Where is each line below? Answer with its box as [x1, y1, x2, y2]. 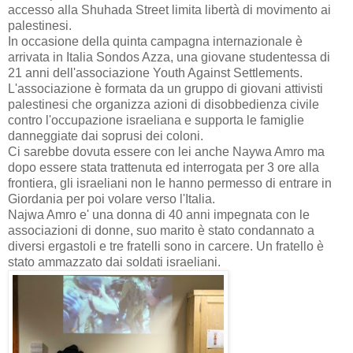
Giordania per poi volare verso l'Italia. [8, 192, 215, 206]
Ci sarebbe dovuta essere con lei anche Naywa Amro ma [8, 145, 325, 159]
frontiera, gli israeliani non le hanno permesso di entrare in [8, 176, 332, 191]
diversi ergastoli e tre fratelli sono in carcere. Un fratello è [8, 240, 324, 254]
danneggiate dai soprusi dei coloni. [8, 129, 203, 143]
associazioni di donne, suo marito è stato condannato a [8, 224, 314, 238]
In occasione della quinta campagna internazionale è [8, 35, 303, 49]
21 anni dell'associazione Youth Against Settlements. [8, 66, 303, 80]
